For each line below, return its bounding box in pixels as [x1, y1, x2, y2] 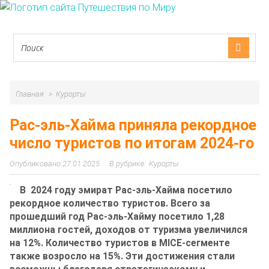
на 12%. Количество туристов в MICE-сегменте [10, 237, 230, 249]
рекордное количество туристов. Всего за [10, 197, 210, 209]
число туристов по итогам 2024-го [10, 134, 254, 152]
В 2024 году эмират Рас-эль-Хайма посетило [20, 184, 232, 196]
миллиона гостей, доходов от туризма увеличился [10, 223, 247, 235]
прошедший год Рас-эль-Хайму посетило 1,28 [10, 210, 225, 222]
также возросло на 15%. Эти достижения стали [10, 250, 235, 262]
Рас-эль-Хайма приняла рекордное [10, 116, 256, 134]
